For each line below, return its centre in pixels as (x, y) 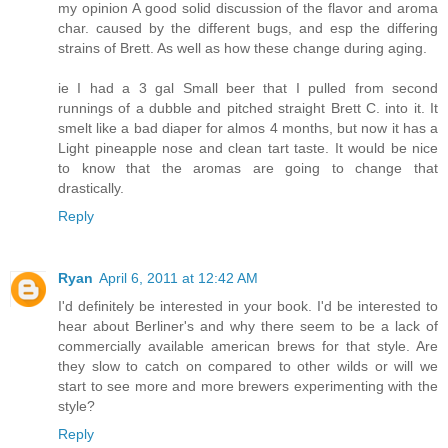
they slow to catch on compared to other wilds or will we (248, 365)
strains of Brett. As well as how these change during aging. (242, 47)
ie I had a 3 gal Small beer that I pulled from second (248, 87)
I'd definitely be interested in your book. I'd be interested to (248, 305)
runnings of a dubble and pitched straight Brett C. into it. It (248, 107)
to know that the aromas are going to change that (248, 167)
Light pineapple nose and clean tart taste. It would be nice (248, 147)
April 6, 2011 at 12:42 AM (178, 277)
